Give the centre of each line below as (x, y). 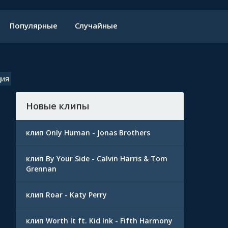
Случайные (96, 25)
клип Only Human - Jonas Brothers (88, 133)
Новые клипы (58, 106)
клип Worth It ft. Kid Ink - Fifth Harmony (99, 221)
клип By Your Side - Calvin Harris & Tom (97, 159)
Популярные (34, 25)
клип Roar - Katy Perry (66, 195)
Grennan (41, 169)
